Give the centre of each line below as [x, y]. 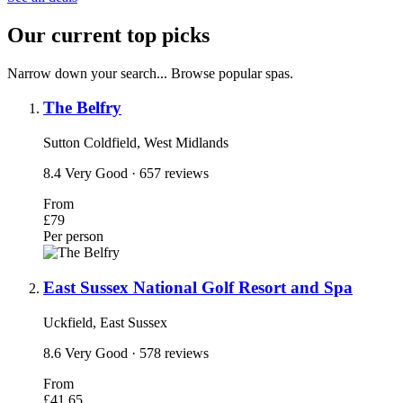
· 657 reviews [170, 174]
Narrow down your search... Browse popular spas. [150, 73]
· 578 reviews [170, 353]
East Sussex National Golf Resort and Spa [198, 287]
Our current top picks [108, 35]
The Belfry [82, 108]
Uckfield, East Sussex [105, 322]
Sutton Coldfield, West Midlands [136, 143]
